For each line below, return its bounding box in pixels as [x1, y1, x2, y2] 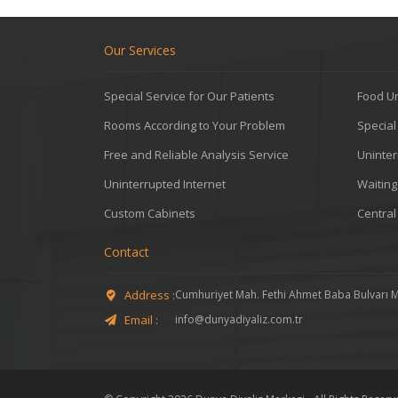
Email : [124, 312, 158, 328]
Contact [104, 243, 149, 260]
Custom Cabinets [104, 205, 195, 221]
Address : [124, 287, 175, 303]
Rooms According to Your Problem [104, 117, 285, 133]
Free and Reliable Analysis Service [104, 147, 289, 163]
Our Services [104, 42, 183, 59]
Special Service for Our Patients [104, 88, 275, 104]
